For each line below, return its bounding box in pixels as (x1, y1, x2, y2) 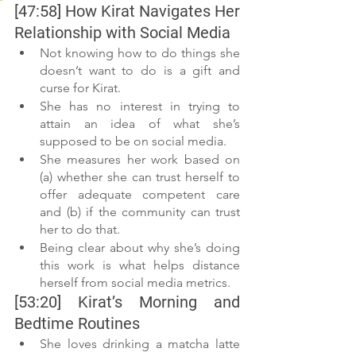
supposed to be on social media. (40, 133, 226, 149)
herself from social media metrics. (40, 275, 230, 291)
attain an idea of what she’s (40, 116, 240, 132)
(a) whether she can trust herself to (40, 169, 240, 185)
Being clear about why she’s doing (40, 240, 240, 256)
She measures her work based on (40, 152, 240, 168)
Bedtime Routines (14, 314, 140, 334)
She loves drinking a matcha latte (40, 336, 240, 352)
